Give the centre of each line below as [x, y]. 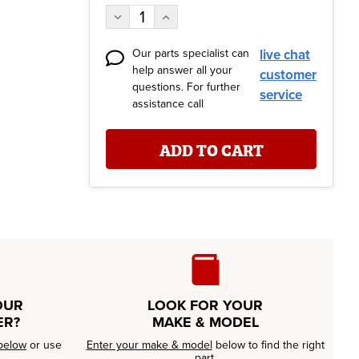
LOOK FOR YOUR [205, 305]
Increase [181, 13]
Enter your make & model [149, 345]
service [281, 95]
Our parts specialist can [191, 53]
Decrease [135, 13]
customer [288, 75]
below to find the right [268, 345]
